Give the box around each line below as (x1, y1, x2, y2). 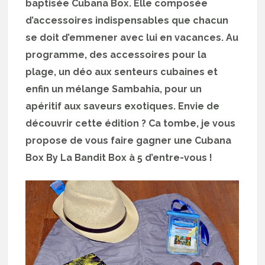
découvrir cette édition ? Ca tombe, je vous (25, 117, 236, 129)
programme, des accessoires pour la (25, 49, 207, 60)
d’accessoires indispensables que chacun (25, 14, 229, 26)
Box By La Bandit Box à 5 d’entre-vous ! (25, 151, 213, 163)
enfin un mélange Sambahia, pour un (25, 83, 202, 95)
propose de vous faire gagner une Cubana (25, 134, 232, 146)
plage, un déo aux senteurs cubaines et (25, 66, 218, 77)
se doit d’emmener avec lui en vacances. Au (25, 31, 239, 43)
